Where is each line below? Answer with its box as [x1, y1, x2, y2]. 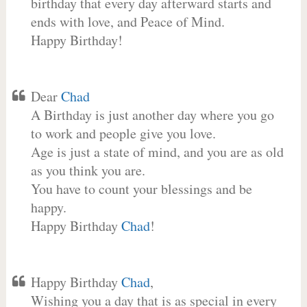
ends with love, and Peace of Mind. [30, 12, 225, 31]
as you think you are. [30, 161, 145, 180]
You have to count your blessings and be [30, 180, 252, 198]
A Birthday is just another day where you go [30, 106, 274, 124]
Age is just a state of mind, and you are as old [30, 143, 284, 161]
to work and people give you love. [30, 124, 216, 143]
